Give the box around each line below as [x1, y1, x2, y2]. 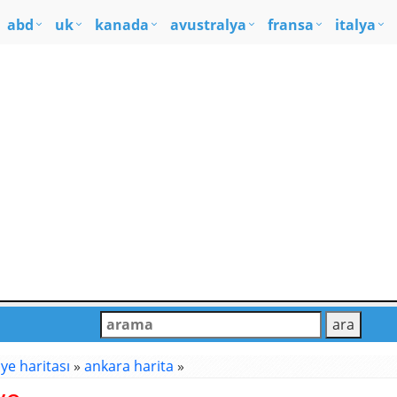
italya [335, 15, 376, 35]
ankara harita [84, 356, 174, 376]
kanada [95, 15, 149, 35]
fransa [268, 15, 314, 35]
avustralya [170, 15, 246, 35]
